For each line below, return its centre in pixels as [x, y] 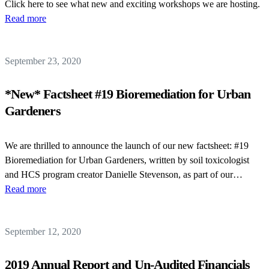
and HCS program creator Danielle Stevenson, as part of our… [124, 174]
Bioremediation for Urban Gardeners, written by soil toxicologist [127, 160]
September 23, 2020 [43, 61]
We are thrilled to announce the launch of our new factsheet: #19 [127, 146]
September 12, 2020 [43, 231]
